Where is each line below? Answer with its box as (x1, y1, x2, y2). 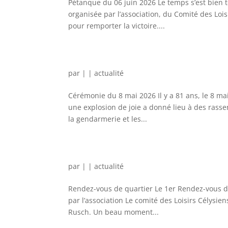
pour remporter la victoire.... (68, 21, 165, 31)
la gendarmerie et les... (68, 114, 148, 124)
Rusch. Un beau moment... (68, 207, 159, 217)
